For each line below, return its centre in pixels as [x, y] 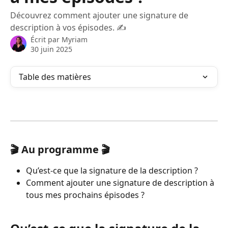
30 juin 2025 [51, 49]
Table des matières [55, 77]
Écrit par [46, 39]
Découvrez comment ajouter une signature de [99, 15]
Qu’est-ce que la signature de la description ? [112, 170]
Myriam [75, 39]
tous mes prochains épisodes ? [85, 195]
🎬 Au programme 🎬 [60, 149]
